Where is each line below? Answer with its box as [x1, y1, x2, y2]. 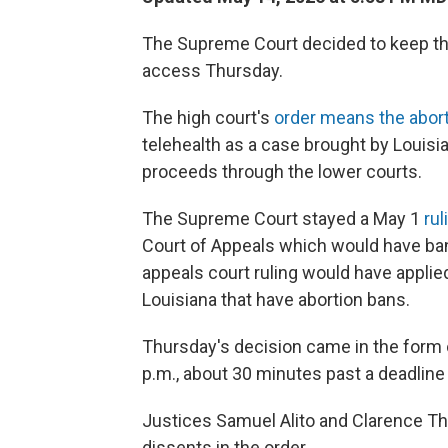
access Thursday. [142, 59, 283, 81]
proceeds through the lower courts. [142, 160, 422, 182]
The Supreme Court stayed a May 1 [142, 207, 420, 229]
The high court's [142, 106, 274, 128]
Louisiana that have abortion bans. [142, 288, 410, 310]
